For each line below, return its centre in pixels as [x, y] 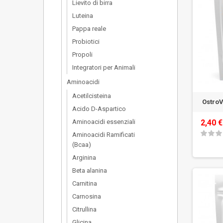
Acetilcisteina [92, 96]
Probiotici [86, 42]
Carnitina [85, 183]
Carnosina [87, 196]
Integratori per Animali [104, 67]
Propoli [82, 55]
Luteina [83, 16]
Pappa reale [89, 29]
